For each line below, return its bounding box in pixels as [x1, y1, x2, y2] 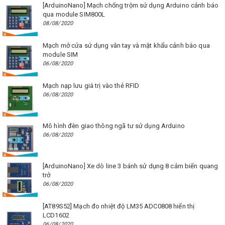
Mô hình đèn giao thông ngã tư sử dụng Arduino [43, 122, 185, 130]
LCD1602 [43, 211, 69, 219]
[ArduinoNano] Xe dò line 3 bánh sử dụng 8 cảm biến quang [43, 162, 218, 170]
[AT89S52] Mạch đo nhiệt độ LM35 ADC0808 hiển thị [43, 202, 195, 210]
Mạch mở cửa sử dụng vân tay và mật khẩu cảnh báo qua [43, 41, 210, 49]
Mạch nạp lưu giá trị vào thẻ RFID [43, 81, 140, 89]
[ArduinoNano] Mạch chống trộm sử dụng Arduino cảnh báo [43, 1, 219, 9]
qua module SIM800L [43, 10, 105, 18]
